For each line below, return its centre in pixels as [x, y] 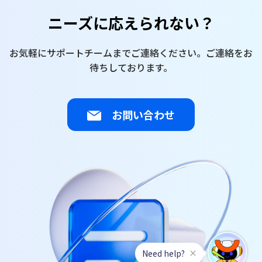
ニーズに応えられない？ [131, 23]
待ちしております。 [131, 67]
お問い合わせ [142, 115]
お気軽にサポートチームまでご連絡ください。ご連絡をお [131, 53]
